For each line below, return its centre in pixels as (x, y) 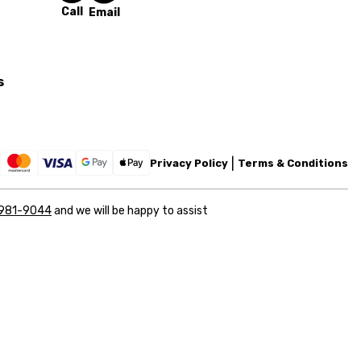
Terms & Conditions (293, 163)
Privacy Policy (189, 163)
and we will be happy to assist (130, 211)
